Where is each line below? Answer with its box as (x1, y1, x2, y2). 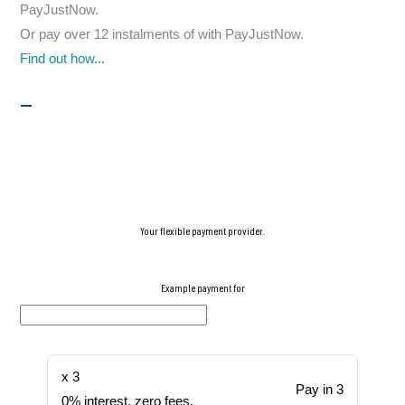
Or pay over (20, 26, 95, 42)
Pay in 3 (295, 381, 344, 397)
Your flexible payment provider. (140, 224, 265, 238)
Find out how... (20, 51, 106, 67)
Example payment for (160, 281, 245, 295)
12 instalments (94, 26, 181, 42)
